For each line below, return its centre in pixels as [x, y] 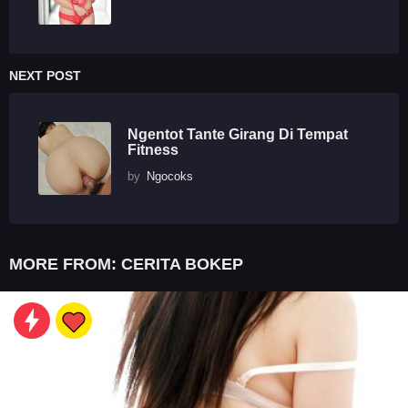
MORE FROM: [65, 265]
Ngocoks [170, 177]
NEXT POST [45, 76]
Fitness [153, 150]
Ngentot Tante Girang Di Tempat [238, 134]
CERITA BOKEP [182, 265]
